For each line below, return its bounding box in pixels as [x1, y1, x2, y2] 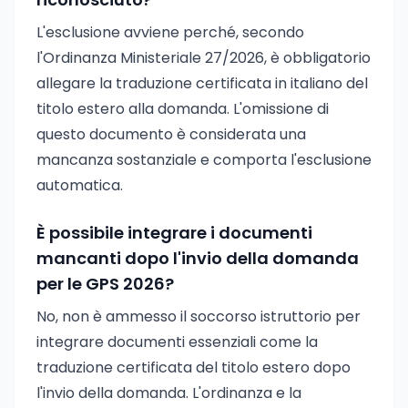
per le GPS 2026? [36, 272, 174, 295]
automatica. [36, 175, 123, 196]
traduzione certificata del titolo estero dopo [36, 357, 351, 378]
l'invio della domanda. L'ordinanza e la [36, 382, 301, 403]
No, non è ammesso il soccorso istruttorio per [36, 306, 361, 327]
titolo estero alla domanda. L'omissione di [36, 98, 329, 119]
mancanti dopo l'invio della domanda [36, 247, 359, 270]
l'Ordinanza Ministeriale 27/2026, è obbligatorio [36, 47, 371, 68]
